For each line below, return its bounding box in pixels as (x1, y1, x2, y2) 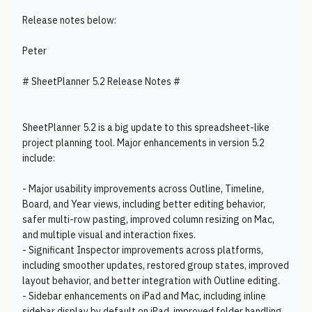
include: (22, 152, 55, 164)
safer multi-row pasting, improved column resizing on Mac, (22, 213, 274, 226)
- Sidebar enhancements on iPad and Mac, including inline (22, 290, 266, 302)
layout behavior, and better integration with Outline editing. (22, 274, 280, 287)
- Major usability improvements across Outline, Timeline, (22, 182, 264, 195)
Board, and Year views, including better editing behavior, (22, 198, 265, 210)
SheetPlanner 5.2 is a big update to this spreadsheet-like (22, 121, 270, 134)
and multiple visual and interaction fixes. (22, 228, 196, 241)
